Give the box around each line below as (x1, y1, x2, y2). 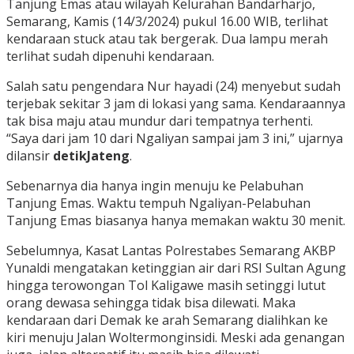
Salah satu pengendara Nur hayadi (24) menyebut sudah (6, 77, 341, 95)
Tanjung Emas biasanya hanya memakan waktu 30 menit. (6, 211, 345, 229)
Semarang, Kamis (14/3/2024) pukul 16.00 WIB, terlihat (6, 12, 328, 30)
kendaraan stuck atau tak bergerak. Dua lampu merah (6, 29, 328, 47)
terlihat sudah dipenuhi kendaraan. (6, 47, 214, 65)
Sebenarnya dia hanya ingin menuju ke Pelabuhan (6, 176, 303, 194)
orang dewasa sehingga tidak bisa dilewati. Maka (6, 293, 296, 311)
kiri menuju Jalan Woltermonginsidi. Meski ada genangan (6, 328, 345, 346)
